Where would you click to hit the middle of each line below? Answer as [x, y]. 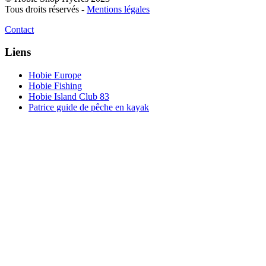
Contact [19, 29]
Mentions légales [118, 9]
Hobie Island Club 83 [69, 97]
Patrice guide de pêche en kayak [89, 107]
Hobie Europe [55, 75]
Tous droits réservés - [46, 9]
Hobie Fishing [55, 86]
